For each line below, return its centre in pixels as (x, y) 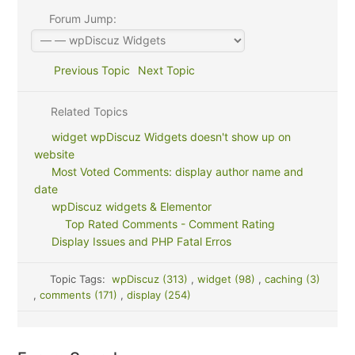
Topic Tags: (80, 279)
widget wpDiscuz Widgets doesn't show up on (171, 137)
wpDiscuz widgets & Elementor (131, 206)
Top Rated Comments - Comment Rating (170, 224)
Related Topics (87, 111)
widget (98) (227, 279)
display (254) (159, 295)
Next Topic (169, 70)
